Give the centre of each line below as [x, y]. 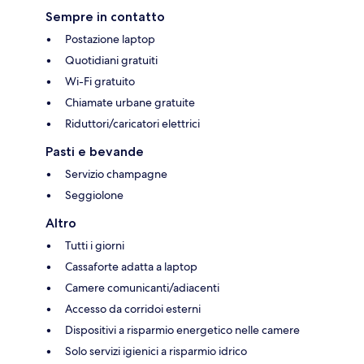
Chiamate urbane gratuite [130, 102]
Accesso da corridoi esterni [133, 308]
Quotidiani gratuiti [111, 60]
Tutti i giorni [95, 245]
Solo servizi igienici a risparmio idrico [156, 351]
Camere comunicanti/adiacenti [142, 287]
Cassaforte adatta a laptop [131, 266]
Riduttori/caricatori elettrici [132, 123]
